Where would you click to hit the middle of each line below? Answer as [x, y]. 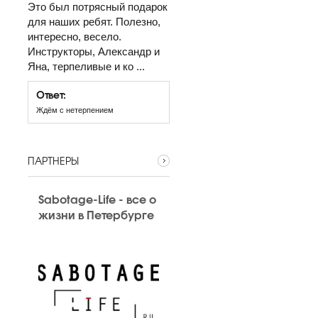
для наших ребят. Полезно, [94, 22]
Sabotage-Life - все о [97, 198]
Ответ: [53, 94]
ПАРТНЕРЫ [53, 160]
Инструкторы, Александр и [94, 51]
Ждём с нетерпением [75, 110]
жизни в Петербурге [96, 214]
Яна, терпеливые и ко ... [86, 66]
